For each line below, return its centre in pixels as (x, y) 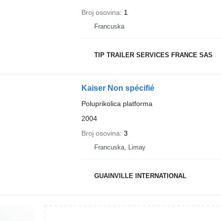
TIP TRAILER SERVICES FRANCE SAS (153, 55)
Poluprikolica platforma (117, 104)
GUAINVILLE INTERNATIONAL (140, 176)
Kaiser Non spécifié (118, 88)
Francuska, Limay (120, 147)
